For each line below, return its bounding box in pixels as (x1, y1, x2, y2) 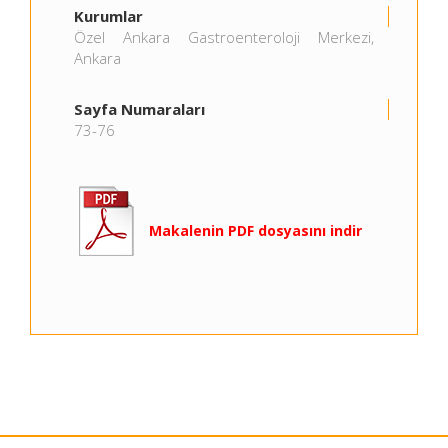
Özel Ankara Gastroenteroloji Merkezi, (74, 27, 374, 47)
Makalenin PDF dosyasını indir (149, 221, 362, 240)
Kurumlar (74, 6, 143, 26)
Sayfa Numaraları (74, 99, 205, 119)
